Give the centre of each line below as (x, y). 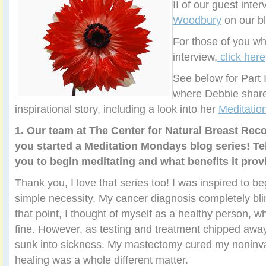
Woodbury (197, 20)
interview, (195, 57)
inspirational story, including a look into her (117, 109)
